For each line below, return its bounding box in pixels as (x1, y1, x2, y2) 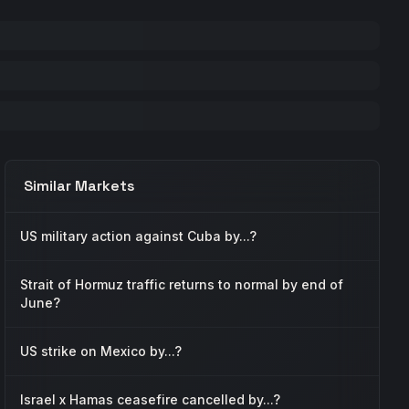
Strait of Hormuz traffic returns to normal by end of (20, 277, 344, 292)
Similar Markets (24, 176, 136, 195)
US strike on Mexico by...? (20, 343, 183, 359)
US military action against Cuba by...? (20, 228, 257, 244)
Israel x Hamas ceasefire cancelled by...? (20, 392, 281, 407)
